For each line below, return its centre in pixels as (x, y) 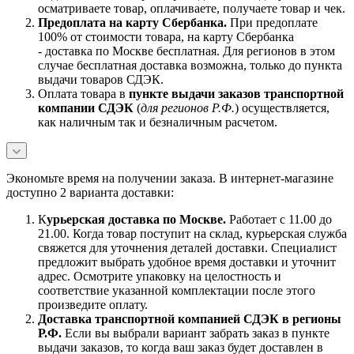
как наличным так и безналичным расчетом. (159, 122)
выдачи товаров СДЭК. (101, 79)
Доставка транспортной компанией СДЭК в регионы (190, 318)
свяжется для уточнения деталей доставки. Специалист (187, 247)
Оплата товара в (83, 93)
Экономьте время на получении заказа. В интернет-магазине (170, 178)
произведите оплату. (93, 304)
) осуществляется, (282, 107)
